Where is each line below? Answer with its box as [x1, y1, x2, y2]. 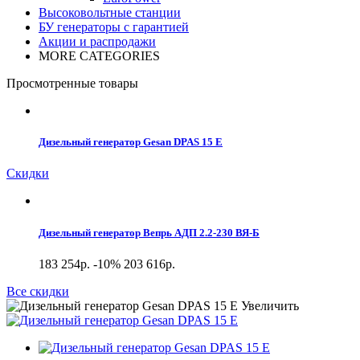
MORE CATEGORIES [39, 49, 160, 63]
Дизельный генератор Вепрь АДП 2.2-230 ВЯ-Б [39, 226, 260, 239]
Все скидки [6, 284, 69, 298]
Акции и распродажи [39, 35, 156, 49]
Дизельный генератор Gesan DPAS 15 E [39, 136, 223, 149]
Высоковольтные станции [39, 6, 181, 20]
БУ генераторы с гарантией [39, 20, 189, 35]
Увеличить [241, 298, 299, 313]
